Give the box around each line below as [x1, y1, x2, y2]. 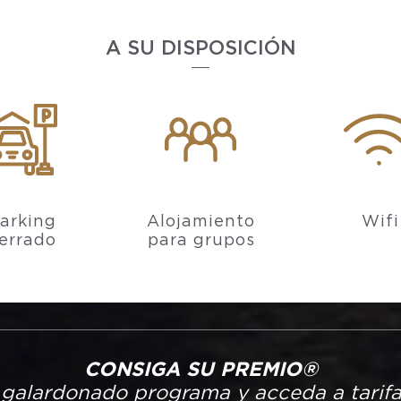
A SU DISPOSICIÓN [105, 36, 296, 59]
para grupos [147, 230, 255, 249]
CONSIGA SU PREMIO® [83, 357, 318, 380]
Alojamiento [147, 211, 255, 230]
